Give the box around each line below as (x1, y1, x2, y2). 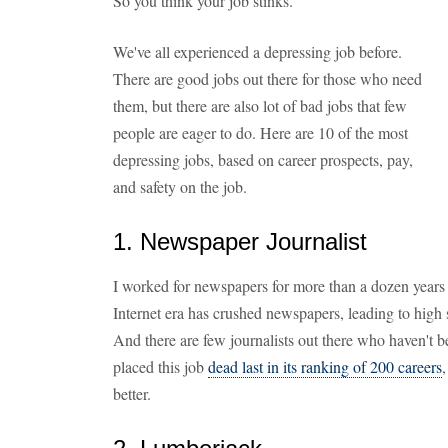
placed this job (113, 356, 208, 377)
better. (113, 383, 151, 404)
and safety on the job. (113, 176, 247, 197)
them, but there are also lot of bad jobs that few (113, 95, 407, 116)
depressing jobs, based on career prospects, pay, (113, 149, 413, 170)
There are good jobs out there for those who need (113, 68, 422, 89)
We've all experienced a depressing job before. (113, 41, 402, 62)
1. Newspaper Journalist (113, 228, 367, 255)
